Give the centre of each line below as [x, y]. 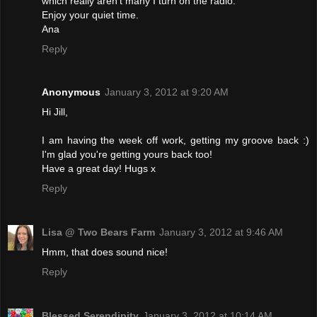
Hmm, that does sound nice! [105, 252]
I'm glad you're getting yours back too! [127, 155]
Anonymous [71, 92]
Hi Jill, [55, 112]
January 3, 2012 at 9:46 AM [221, 232]
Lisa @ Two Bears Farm [98, 232]
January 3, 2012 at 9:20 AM [167, 92]
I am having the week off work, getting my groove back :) [175, 140]
